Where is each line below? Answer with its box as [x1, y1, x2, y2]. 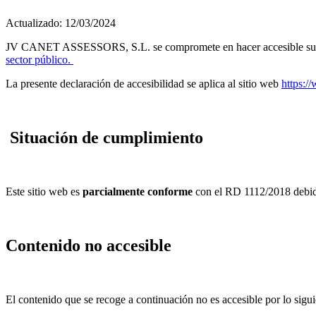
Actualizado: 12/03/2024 [6, 16, 116, 29]
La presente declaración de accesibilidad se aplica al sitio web [6, 77, 281, 90]
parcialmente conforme [83, 185, 193, 197]
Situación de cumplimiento [6, 128, 203, 147]
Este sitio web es [6, 185, 83, 197]
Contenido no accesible [6, 236, 171, 255]
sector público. [6, 53, 73, 66]
